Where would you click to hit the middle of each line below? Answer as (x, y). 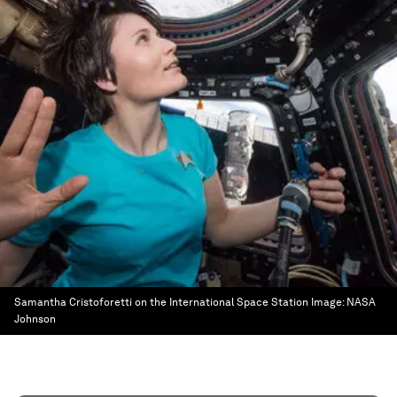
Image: (329, 302)
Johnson (35, 319)
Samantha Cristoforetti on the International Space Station (161, 302)
